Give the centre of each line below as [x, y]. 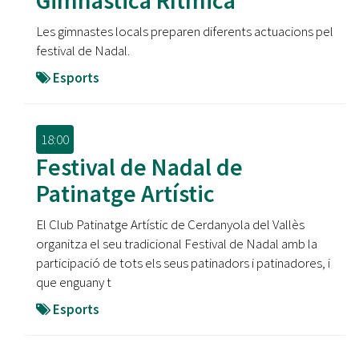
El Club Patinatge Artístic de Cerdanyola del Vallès [170, 224]
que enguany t [74, 282]
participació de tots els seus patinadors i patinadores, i [183, 263]
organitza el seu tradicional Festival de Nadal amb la [177, 244]
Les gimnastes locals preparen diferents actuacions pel [185, 31]
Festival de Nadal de [139, 167]
